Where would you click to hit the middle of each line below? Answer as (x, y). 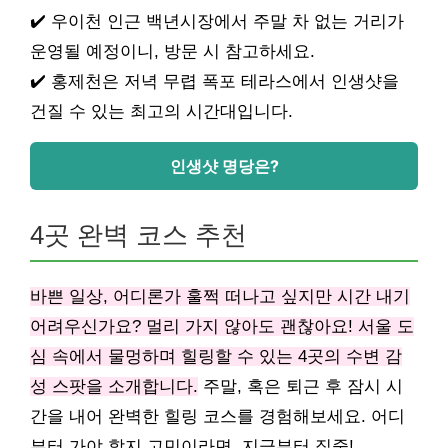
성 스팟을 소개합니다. (114, 386)
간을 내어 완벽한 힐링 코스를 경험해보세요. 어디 (217, 416)
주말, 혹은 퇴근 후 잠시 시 (300, 386)
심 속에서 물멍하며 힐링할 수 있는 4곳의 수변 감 (216, 356)
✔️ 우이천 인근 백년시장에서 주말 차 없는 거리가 (217, 21)
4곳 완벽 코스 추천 (138, 234)
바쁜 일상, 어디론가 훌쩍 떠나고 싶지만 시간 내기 (220, 296)
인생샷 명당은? (224, 165)
